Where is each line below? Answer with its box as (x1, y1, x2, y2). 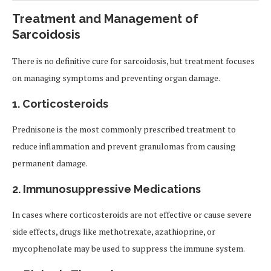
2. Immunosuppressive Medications (12, 183, 201, 195)
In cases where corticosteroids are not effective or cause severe (12, 209, 252, 220)
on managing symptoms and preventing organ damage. (12, 72, 220, 83)
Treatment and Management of (12, 11, 198, 26)
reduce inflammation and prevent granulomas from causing (12, 140, 235, 152)
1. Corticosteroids (12, 97, 108, 110)
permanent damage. (12, 157, 88, 169)
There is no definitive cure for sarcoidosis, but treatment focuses (12, 55, 255, 67)
